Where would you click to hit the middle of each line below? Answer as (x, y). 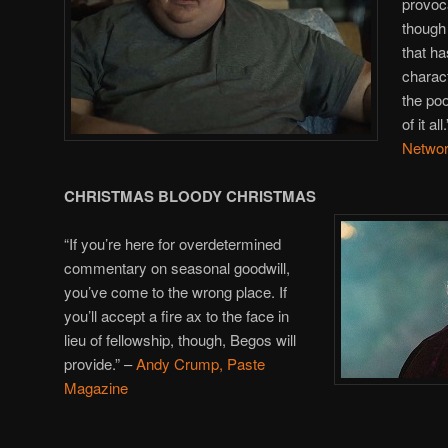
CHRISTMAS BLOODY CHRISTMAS (190, 196)
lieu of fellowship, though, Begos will (180, 340)
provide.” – (100, 364)
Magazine (96, 388)
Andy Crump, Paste (200, 364)
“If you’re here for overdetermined (172, 244)
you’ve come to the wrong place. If (175, 292)
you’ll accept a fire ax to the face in (176, 316)
